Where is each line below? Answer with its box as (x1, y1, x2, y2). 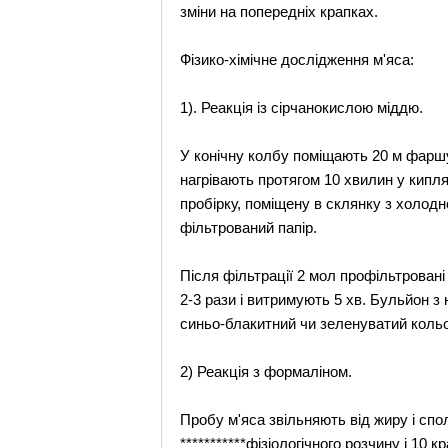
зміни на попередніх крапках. (180, 3, 379, 20)
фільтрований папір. (180, 219, 318, 236)
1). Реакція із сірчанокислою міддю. (180, 99, 424, 116)
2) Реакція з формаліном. (180, 363, 353, 380)
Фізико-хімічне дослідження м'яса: (180, 51, 415, 68)
